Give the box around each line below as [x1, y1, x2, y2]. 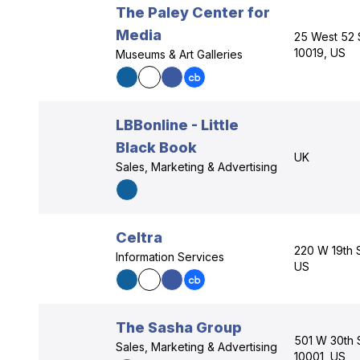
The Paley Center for [116, 4, 270, 21]
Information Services [116, 250, 224, 264]
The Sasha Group [116, 319, 242, 336]
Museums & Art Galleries [116, 47, 243, 61]
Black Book [116, 139, 197, 156]
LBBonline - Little [116, 117, 239, 133]
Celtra [116, 229, 162, 246]
